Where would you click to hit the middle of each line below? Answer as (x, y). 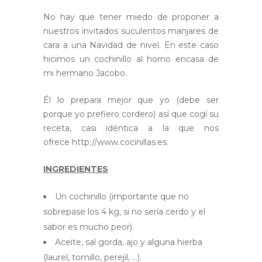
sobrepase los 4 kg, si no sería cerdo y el (124, 212)
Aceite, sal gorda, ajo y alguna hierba (129, 242)
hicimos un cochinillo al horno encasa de (131, 59)
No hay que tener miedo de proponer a (131, 17)
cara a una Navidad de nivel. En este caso (131, 45)
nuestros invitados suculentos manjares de (131, 31)
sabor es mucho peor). (89, 227)
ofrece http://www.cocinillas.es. (106, 142)
